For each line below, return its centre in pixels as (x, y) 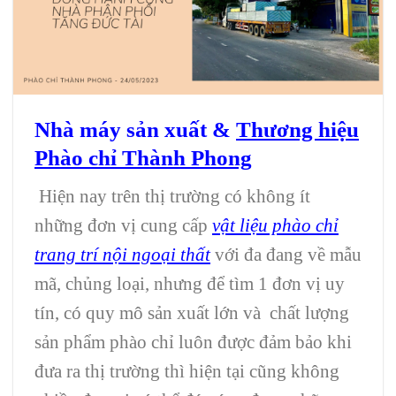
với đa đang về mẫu (286, 254)
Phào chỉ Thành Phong (143, 158)
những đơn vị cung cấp (123, 225)
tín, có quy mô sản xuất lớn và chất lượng (192, 312)
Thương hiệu (297, 130)
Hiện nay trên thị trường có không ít (172, 195)
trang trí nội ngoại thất (122, 254)
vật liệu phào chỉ (275, 225)
